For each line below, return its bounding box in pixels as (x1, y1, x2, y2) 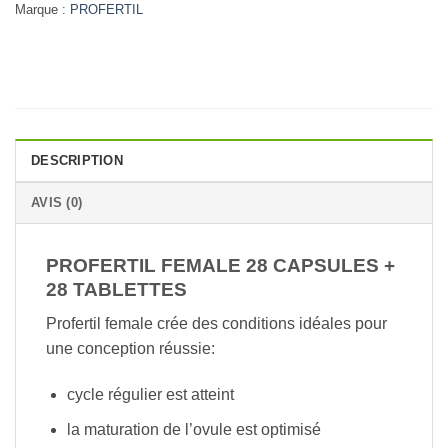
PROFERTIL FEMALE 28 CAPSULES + (46, 254, 395, 276)
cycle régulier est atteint (66, 386, 234, 404)
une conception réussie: (46, 340, 215, 358)
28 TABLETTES (46, 278, 187, 300)
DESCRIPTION (31, 152, 123, 168)
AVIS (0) (31, 194, 83, 210)
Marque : (15, 2, 70, 18)
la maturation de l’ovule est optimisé (66, 420, 321, 438)
